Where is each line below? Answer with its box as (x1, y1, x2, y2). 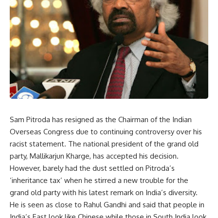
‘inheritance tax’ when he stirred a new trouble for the (10, 176, 188, 185)
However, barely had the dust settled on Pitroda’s (10, 163, 175, 173)
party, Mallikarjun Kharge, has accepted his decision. (10, 151, 179, 161)
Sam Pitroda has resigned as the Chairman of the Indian (10, 115, 192, 125)
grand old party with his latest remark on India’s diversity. (10, 188, 198, 198)
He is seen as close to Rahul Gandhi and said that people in (10, 200, 204, 210)
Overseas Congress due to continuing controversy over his (10, 127, 202, 137)
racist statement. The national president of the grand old (10, 139, 199, 149)
